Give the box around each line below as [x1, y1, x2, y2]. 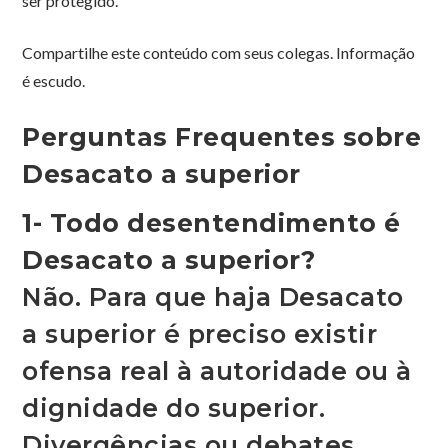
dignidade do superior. [22, 393, 326, 424]
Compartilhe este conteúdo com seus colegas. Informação [22, 43, 416, 63]
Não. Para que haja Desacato [22, 282, 404, 313]
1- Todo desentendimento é [22, 208, 401, 239]
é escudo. [22, 71, 86, 91]
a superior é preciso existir [22, 319, 378, 350]
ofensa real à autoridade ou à [22, 356, 412, 387]
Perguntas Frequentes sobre [22, 122, 422, 153]
